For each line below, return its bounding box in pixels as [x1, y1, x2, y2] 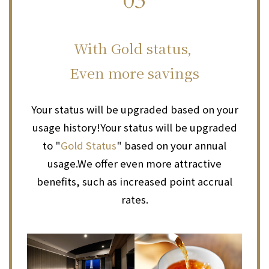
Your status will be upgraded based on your [31, 101, 238, 116]
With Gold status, [74, 37, 195, 58]
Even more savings [70, 62, 199, 83]
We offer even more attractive [77, 156, 222, 171]
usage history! [32, 119, 100, 134]
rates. [121, 192, 148, 207]
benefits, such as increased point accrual [37, 174, 232, 189]
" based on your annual [116, 138, 226, 153]
